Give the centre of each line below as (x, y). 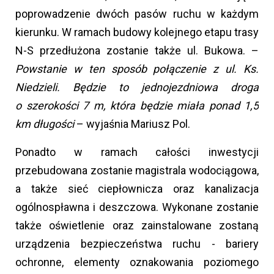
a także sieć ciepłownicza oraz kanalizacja (137, 189)
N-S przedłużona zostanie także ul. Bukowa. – (137, 51)
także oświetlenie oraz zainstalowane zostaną (137, 226)
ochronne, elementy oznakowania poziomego (137, 262)
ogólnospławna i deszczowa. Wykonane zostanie (137, 207)
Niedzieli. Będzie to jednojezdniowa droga (137, 87)
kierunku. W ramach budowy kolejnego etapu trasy (137, 32)
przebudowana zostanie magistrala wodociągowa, (137, 171)
